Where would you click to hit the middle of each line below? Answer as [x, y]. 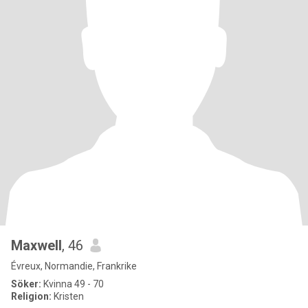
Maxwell [36, 245]
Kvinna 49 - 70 [73, 284]
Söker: [26, 284]
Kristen [68, 296]
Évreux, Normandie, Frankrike [74, 266]
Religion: [31, 296]
